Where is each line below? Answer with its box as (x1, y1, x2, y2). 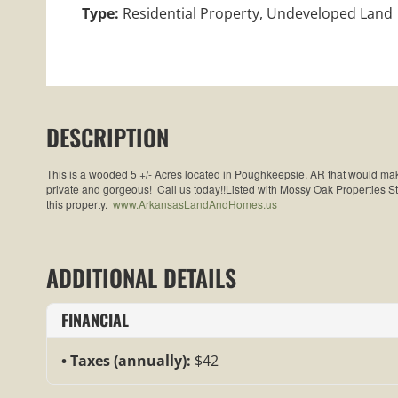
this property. (46, 196, 113, 212)
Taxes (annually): (70, 351, 195, 371)
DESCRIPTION (46, 119, 169, 155)
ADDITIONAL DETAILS (46, 260, 236, 296)
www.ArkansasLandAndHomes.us (113, 196, 277, 212)
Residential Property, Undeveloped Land (123, 3, 393, 23)
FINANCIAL (61, 308, 129, 332)
